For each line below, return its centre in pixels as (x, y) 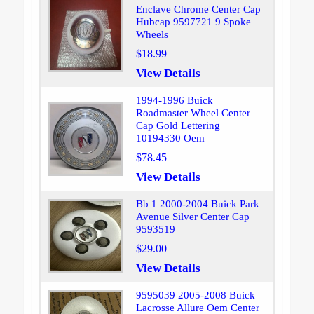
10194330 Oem (170, 138)
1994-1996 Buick (174, 101)
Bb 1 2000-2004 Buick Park (197, 204)
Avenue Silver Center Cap (192, 217)
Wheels (152, 35)
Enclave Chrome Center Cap (198, 9)
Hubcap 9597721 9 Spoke (193, 22)
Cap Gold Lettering (178, 126)
